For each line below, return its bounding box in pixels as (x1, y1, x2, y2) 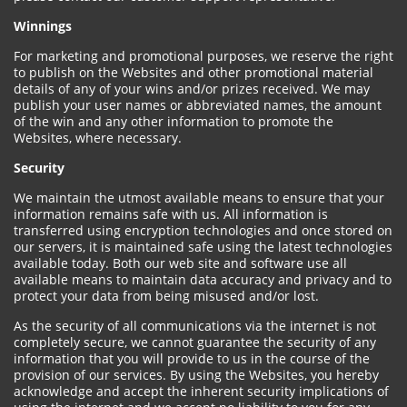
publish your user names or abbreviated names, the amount (14, 96, 382, 114)
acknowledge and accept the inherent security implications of (14, 382, 389, 400)
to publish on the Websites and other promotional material (14, 64, 373, 81)
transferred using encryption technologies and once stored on (14, 222, 392, 239)
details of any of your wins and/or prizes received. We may (14, 80, 370, 97)
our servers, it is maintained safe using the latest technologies (14, 238, 392, 255)
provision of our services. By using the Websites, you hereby (14, 366, 379, 383)
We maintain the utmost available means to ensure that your (14, 189, 384, 206)
